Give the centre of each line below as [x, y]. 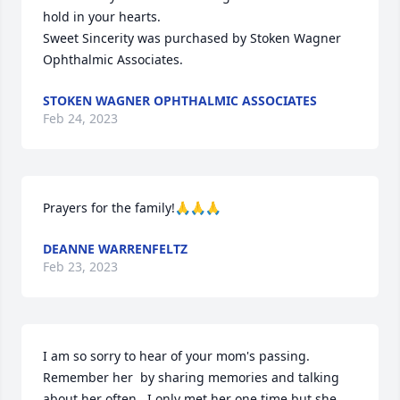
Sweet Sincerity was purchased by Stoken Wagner [192, 38]
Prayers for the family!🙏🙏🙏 [132, 208]
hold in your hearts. [102, 17]
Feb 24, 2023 [80, 118]
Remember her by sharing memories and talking [191, 377]
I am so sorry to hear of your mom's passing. [176, 356]
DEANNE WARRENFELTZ [115, 249]
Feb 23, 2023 [80, 267]
